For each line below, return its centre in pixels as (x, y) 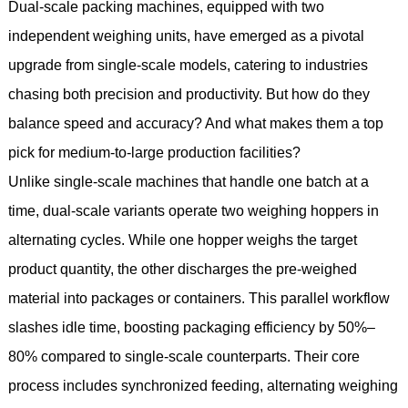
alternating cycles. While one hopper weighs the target (182, 240)
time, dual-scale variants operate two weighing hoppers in (193, 210)
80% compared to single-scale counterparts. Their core (184, 356)
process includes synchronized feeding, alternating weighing (203, 385)
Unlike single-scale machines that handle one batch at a (188, 181)
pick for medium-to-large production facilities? (154, 152)
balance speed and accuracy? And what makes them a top (195, 123)
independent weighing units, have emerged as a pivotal (186, 36)
